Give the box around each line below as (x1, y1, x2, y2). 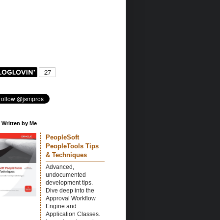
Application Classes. (46, 211, 100, 218)
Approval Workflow (46, 195, 96, 202)
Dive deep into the (46, 187, 94, 194)
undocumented (46, 171, 86, 179)
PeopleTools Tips (46, 142, 99, 150)
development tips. (46, 179, 93, 187)
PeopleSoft (46, 134, 79, 141)
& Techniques (46, 151, 87, 159)
